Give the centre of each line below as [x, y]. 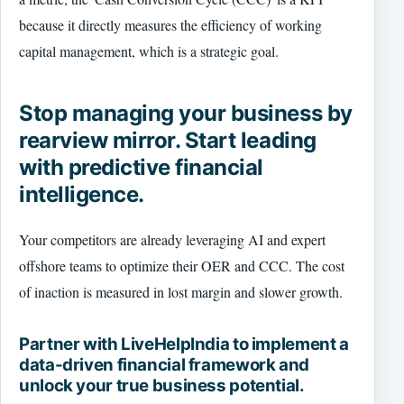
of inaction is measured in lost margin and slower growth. [181, 292]
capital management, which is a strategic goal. [149, 50]
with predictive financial [142, 168]
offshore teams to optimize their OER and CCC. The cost [182, 266]
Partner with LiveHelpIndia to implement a [184, 344]
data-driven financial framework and [164, 365]
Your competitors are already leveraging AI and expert [172, 240]
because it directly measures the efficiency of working [170, 24]
